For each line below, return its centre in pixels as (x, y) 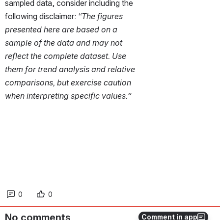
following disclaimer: (41, 16)
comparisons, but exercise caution (68, 82)
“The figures (100, 16)
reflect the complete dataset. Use (66, 56)
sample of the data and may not (64, 42)
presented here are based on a (61, 29)
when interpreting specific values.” (68, 96)
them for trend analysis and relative (70, 69)
